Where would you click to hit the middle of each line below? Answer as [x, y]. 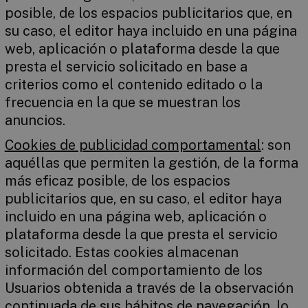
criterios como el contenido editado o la [133, 85]
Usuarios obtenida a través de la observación [149, 288]
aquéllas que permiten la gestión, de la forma [151, 163]
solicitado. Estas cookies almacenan [121, 252]
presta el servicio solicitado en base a [126, 67]
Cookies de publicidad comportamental [133, 145]
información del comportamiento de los [133, 270]
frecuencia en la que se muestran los [122, 102]
